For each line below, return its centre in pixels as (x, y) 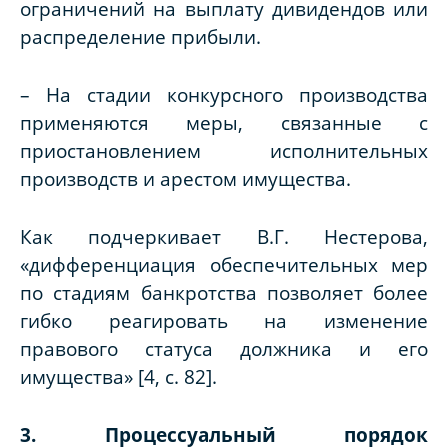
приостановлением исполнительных (224, 151)
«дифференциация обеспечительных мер (224, 265)
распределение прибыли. (140, 37)
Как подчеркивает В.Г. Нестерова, (224, 237)
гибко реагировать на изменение (224, 321)
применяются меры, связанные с (224, 123)
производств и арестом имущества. (185, 179)
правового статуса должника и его (224, 349)
